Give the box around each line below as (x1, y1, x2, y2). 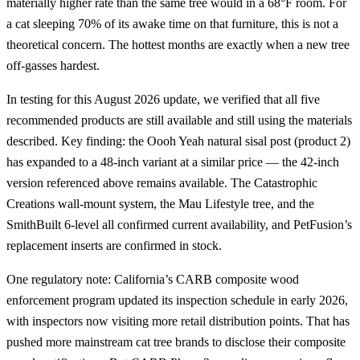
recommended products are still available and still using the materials (6, 112, 352, 127)
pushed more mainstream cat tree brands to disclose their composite (6, 334, 346, 349)
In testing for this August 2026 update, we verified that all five (6, 92, 320, 106)
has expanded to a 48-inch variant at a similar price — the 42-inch (6, 154, 339, 169)
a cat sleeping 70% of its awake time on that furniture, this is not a (6, 16, 338, 31)
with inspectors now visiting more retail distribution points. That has (6, 313, 350, 328)
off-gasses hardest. (6, 58, 100, 72)
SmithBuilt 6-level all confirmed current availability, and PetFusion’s (6, 217, 352, 231)
